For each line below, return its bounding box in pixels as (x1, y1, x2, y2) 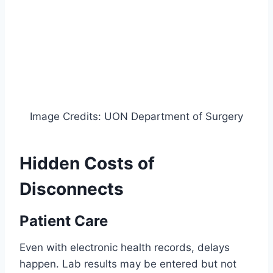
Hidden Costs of (19, 152, 155, 174)
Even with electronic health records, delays (19, 241, 230, 253)
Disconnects (19, 178, 124, 199)
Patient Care (19, 211, 108, 230)
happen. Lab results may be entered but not (19, 257, 236, 270)
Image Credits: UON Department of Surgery (30, 110, 243, 122)
